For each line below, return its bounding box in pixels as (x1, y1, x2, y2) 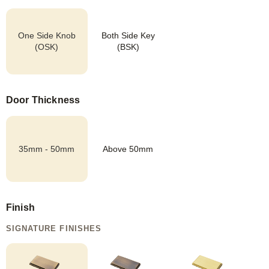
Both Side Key (101, 31, 155, 41)
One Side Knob (17, 31, 76, 41)
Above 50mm (103, 144, 154, 154)
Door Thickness (6, 95, 80, 106)
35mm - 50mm (19, 144, 75, 154)
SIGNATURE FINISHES (6, 224, 101, 234)
